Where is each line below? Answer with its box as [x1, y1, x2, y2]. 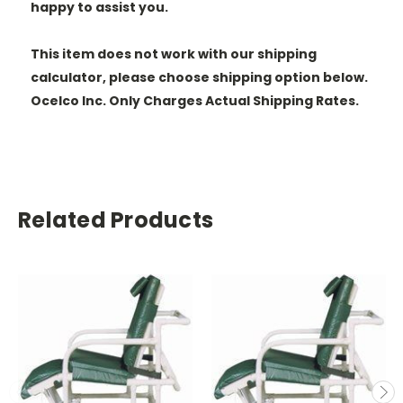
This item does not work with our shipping [31, 44, 317, 63]
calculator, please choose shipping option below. [31, 67, 368, 86]
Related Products [18, 204, 213, 235]
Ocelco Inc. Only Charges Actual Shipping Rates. [31, 91, 359, 110]
